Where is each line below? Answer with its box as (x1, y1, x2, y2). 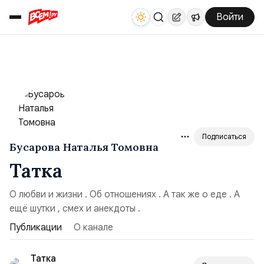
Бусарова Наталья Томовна (9, 140, 159, 154)
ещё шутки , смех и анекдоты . (9, 203, 140, 214)
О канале (74, 222, 113, 233)
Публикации (9, 222, 62, 233)
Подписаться (202, 132, 246, 141)
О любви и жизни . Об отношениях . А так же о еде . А (9, 189, 240, 200)
